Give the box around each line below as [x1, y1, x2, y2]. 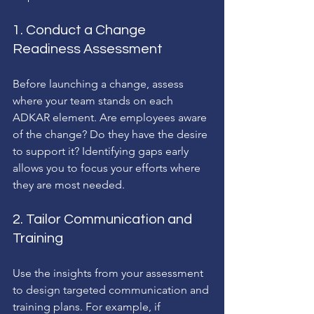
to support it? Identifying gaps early [13, 144, 191, 158]
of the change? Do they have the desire [13, 127, 210, 141]
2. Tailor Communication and [13, 212, 195, 226]
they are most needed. [13, 177, 125, 191]
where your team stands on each [13, 93, 176, 107]
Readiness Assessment [13, 41, 163, 56]
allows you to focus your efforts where [13, 161, 203, 175]
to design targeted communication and [13, 282, 212, 296]
